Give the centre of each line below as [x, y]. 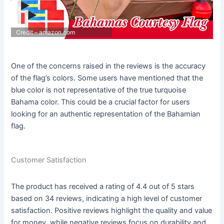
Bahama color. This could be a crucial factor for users [101, 102]
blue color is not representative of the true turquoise [99, 90]
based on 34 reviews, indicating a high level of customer [107, 198]
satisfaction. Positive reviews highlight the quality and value [112, 210]
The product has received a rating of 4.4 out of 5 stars [103, 186]
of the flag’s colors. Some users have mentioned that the [107, 78]
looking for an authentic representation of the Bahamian [106, 114]
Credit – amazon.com [46, 32]
